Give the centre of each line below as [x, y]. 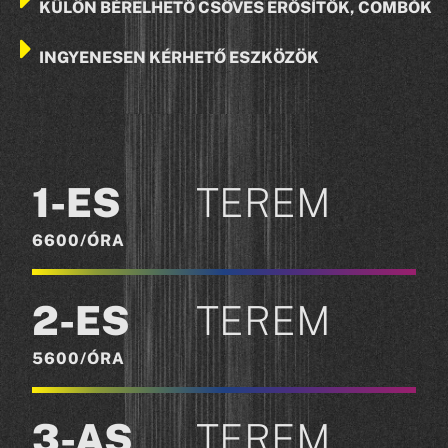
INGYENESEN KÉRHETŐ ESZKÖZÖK [179, 58]
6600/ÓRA [78, 241]
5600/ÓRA [78, 359]
